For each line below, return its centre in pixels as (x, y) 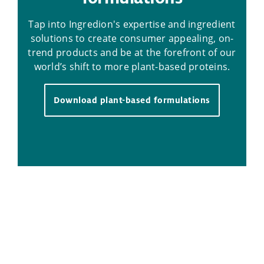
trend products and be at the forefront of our (132, 53)
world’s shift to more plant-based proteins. (132, 67)
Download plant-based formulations (132, 100)
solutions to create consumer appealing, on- (132, 39)
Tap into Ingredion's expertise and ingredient (132, 24)
